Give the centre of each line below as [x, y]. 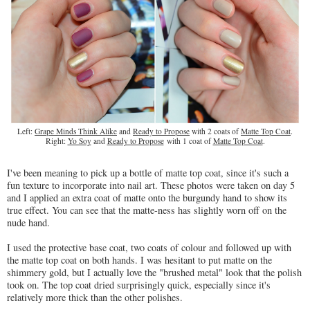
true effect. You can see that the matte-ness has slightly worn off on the [147, 210]
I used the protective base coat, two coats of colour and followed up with [149, 247]
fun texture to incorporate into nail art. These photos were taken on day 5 [151, 185]
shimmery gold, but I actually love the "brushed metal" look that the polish [154, 272]
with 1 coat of [188, 140]
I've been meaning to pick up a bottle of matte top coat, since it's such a [148, 172]
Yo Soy [79, 140]
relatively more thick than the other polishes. [97, 297]
